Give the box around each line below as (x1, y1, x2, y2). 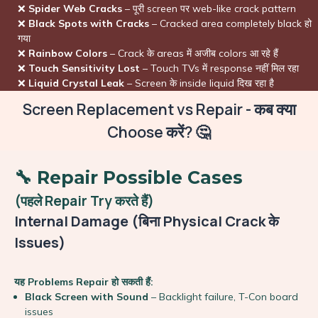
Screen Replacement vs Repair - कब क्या (22, 98, 296, 119)
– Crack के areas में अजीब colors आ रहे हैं (107, 46, 278, 60)
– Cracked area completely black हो (149, 16, 312, 30)
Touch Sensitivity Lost (28, 61, 140, 75)
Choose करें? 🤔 (107, 121, 211, 142)
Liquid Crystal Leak (28, 76, 124, 89)
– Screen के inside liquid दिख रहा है (124, 76, 274, 89)
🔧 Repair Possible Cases (14, 166, 243, 188)
